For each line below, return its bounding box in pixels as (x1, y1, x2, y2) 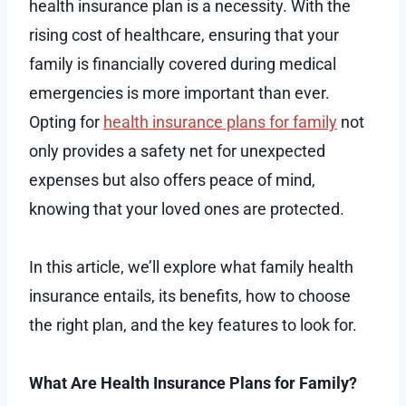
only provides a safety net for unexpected (29, 140, 325, 160)
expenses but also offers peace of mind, (29, 169, 315, 189)
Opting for (29, 111, 103, 131)
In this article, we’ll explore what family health (29, 256, 353, 276)
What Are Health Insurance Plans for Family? (29, 372, 357, 392)
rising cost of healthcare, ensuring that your (29, 24, 339, 44)
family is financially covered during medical (29, 53, 336, 73)
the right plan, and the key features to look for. (29, 314, 357, 334)
